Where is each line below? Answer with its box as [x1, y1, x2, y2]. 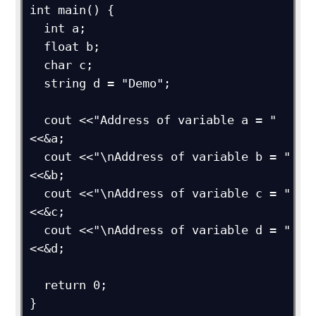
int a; [30, 21, 44, 35]
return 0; [30, 278, 44, 292]
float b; [30, 39, 44, 54]
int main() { [30, 3, 115, 17]
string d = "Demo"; [30, 76, 44, 90]
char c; [30, 58, 44, 72]
